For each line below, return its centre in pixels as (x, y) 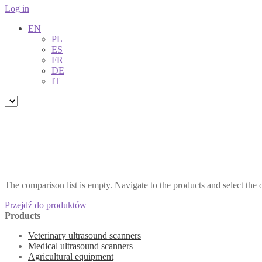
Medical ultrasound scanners (80, 246)
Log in (17, 8)
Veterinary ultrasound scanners (85, 236)
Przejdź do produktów (46, 205)
